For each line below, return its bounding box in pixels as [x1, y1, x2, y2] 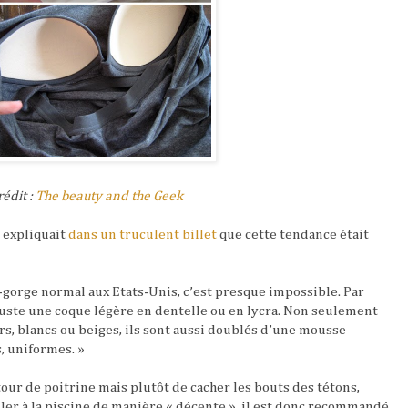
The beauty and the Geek [35, 189, 183, 203]
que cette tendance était [217, 227, 369, 241]
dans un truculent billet [68, 227, 217, 241]
